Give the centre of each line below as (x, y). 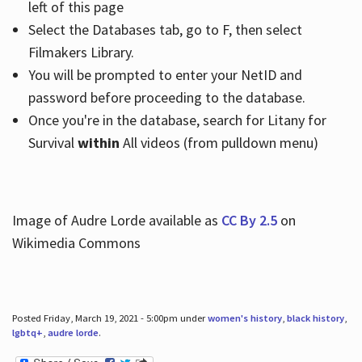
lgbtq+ (27, 333)
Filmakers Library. (81, 53)
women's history (244, 318)
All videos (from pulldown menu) (220, 143)
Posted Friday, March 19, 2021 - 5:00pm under (109, 318)
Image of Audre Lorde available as (116, 221)
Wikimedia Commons (76, 243)
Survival (53, 143)
